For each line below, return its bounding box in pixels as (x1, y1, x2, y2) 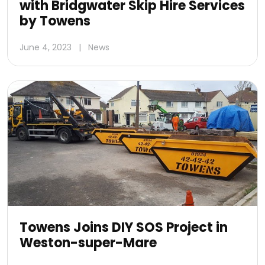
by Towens (20, 12, 91, 31)
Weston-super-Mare (20, 234, 157, 253)
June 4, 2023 (20, 41, 72, 54)
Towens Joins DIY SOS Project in (20, 218, 228, 237)
